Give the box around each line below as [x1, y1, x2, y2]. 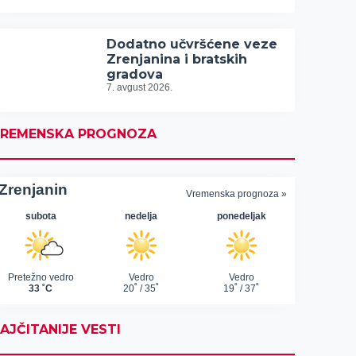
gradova [106, 67, 164, 82]
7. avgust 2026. [106, 82, 173, 93]
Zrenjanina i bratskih [106, 52, 248, 67]
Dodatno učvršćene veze [106, 37, 278, 52]
